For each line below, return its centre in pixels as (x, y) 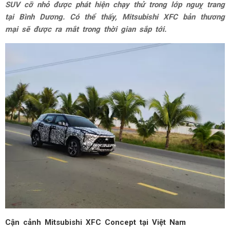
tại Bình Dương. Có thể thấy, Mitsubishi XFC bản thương (115, 17)
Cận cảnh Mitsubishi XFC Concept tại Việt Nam (95, 222)
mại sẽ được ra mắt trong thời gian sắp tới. (86, 29)
